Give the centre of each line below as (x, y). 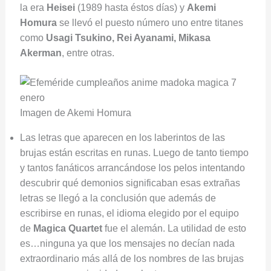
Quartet (85, 229)
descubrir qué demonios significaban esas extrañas (130, 183)
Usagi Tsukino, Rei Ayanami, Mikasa (128, 38)
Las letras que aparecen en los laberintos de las (122, 138)
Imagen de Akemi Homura (75, 113)
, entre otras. (88, 53)
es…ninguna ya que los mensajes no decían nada (127, 244)
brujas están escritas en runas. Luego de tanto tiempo (134, 153)
